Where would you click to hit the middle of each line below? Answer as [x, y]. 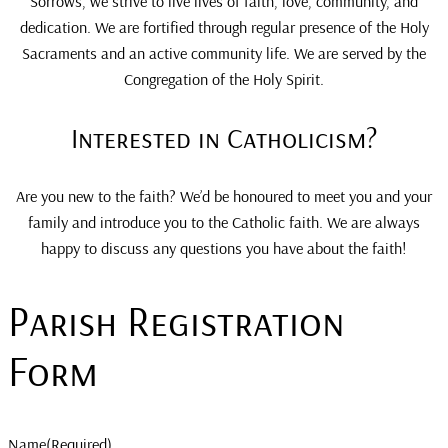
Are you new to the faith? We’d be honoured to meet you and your [224, 195]
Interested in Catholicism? [224, 138]
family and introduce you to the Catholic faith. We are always [224, 221]
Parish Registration [176, 320]
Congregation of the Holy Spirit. [224, 79]
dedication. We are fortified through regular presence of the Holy [224, 27]
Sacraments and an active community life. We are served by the [224, 53]
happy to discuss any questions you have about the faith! [224, 247]
